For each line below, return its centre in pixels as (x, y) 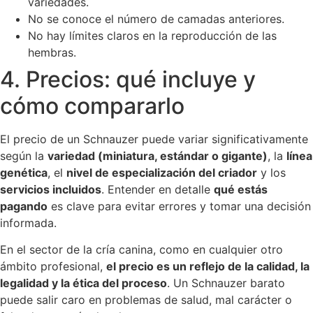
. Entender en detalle (158, 190)
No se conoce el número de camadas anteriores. (156, 19)
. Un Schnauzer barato (226, 283)
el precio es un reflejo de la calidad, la (208, 267)
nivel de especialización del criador (162, 173)
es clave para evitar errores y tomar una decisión (179, 206)
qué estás (241, 190)
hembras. (52, 53)
